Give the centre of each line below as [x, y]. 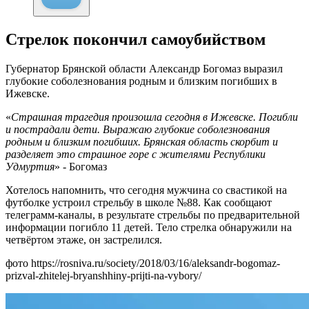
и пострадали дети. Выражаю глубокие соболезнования [138, 130]
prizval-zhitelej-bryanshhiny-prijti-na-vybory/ [103, 276]
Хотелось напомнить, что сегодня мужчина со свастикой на [146, 190]
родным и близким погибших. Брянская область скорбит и [142, 142]
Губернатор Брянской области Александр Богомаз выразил [144, 69]
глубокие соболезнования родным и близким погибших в [141, 81]
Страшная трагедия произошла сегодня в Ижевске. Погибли [154, 117]
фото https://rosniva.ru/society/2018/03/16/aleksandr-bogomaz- [143, 263]
